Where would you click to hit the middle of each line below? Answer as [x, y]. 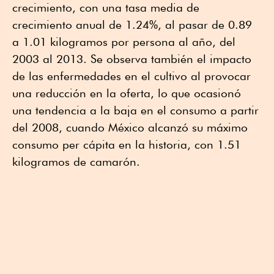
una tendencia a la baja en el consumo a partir [135, 110]
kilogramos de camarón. [76, 161]
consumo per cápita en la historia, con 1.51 [127, 144]
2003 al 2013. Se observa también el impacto [132, 58]
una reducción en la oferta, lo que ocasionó [127, 93]
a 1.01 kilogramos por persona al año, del [124, 41]
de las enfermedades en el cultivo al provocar [131, 76]
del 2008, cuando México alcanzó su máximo [130, 127]
